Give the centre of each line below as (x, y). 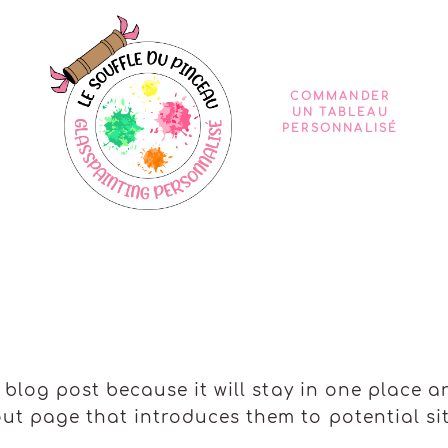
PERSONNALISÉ (340, 128)
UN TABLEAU (340, 112)
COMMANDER (340, 96)
